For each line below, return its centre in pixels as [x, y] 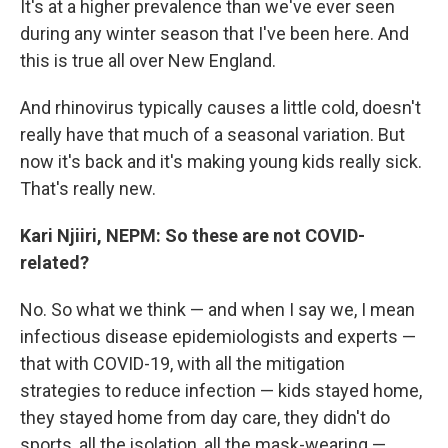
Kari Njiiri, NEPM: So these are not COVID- [192, 235]
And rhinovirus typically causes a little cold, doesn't [220, 107]
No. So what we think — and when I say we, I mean [217, 309]
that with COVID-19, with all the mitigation [182, 363]
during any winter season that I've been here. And [214, 33]
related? [54, 262]
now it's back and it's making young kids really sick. [221, 161]
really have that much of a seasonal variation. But [212, 134]
